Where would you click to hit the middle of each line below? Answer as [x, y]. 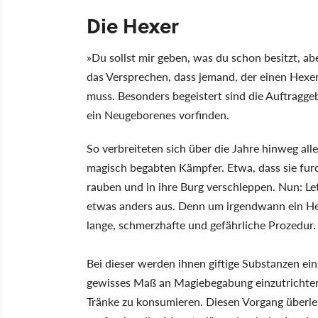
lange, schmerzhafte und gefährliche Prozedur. [201, 224]
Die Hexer [132, 25]
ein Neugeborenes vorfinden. [158, 114]
